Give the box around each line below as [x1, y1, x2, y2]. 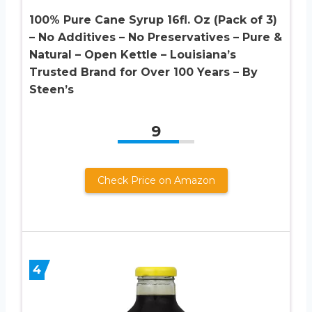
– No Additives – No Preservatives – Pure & [29, 30, 282, 44]
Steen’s [29, 82, 74, 96]
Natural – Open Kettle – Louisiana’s [29, 47, 236, 61]
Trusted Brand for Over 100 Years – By [29, 65, 258, 79]
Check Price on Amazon [97, 173, 215, 187]
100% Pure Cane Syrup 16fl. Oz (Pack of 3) [29, 13, 277, 26]
